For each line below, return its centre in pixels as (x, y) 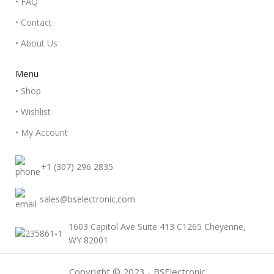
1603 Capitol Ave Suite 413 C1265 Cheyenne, (157, 227)
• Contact (34, 22)
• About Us (36, 43)
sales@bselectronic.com (87, 199)
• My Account (42, 132)
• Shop (28, 91)
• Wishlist (33, 112)
